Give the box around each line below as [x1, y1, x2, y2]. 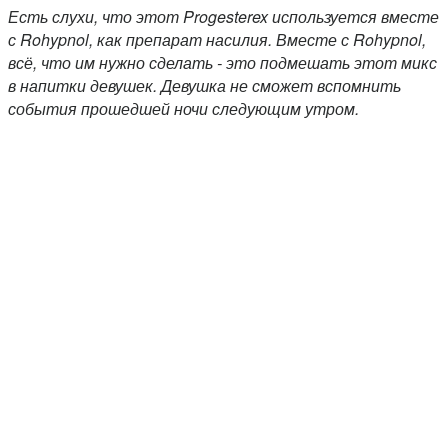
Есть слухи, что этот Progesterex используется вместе [8, 5, 439, 29]
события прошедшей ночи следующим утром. [8, 97, 359, 121]
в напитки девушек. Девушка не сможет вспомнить [8, 74, 401, 98]
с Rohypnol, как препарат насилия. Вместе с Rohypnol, [8, 28, 426, 52]
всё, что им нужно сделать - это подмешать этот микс [8, 51, 437, 75]
